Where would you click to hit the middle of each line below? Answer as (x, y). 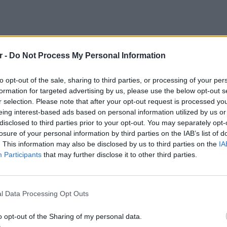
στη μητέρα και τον (133, 186)
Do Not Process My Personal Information (87, 55)
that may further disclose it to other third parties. (119, 154)
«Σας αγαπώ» (67, 186)
